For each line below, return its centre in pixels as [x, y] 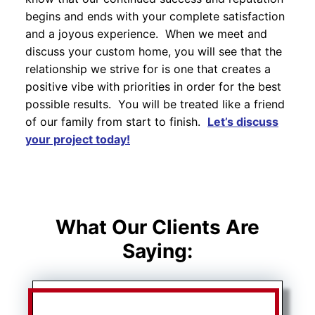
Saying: [157, 251]
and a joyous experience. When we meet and [146, 34]
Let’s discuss [243, 122]
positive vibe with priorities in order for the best [153, 87]
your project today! [78, 140]
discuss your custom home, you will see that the [154, 52]
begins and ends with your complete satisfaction [155, 17]
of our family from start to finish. [116, 122]
